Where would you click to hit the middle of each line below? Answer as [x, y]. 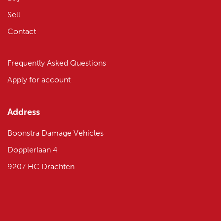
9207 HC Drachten [41, 167]
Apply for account [39, 80]
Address [24, 112]
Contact [22, 32]
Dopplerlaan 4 [33, 150]
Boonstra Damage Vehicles [55, 133]
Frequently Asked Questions [57, 63]
